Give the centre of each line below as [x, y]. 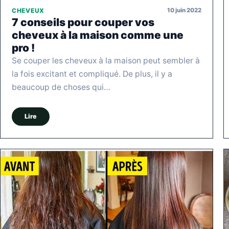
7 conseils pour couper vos [83, 22]
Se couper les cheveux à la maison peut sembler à [106, 60]
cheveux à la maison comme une [98, 35]
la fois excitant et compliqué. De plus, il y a [92, 74]
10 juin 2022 [184, 10]
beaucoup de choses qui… [61, 87]
